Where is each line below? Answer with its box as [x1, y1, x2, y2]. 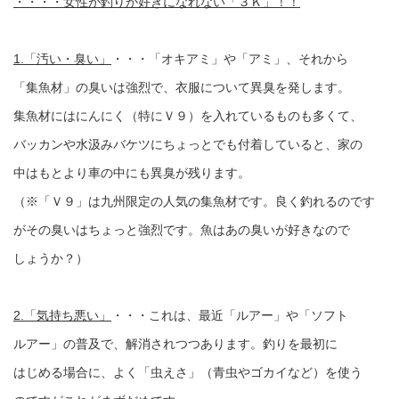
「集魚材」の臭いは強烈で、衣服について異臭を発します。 [13, 80, 350, 94]
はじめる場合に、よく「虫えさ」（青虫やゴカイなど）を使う [13, 365, 362, 379]
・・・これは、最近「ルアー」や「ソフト [111, 308, 348, 322]
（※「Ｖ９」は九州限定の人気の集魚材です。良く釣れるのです [13, 194, 375, 208]
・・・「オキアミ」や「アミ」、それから [111, 52, 348, 66]
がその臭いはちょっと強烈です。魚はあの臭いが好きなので [13, 223, 350, 237]
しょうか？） [13, 251, 88, 265]
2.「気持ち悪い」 [13, 308, 111, 322]
